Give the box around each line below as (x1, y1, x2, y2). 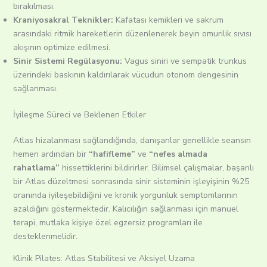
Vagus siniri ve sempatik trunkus (122, 55, 247, 67)
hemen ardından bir (13, 148, 89, 160)
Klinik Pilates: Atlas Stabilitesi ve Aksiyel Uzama (13, 253, 195, 265)
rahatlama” (13, 162, 60, 174)
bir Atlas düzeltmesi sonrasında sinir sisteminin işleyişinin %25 (13, 176, 249, 188)
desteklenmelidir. (13, 231, 85, 243)
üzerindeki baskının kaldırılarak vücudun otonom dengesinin (13, 69, 238, 81)
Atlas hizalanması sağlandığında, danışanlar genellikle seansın (13, 135, 251, 147)
